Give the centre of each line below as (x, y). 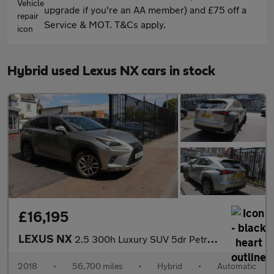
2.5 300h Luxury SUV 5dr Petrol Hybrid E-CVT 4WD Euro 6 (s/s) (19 (141, 239)
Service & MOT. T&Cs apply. (105, 24)
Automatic (236, 266)
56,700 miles (97, 266)
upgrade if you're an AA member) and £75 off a (145, 10)
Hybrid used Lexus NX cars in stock (111, 71)
